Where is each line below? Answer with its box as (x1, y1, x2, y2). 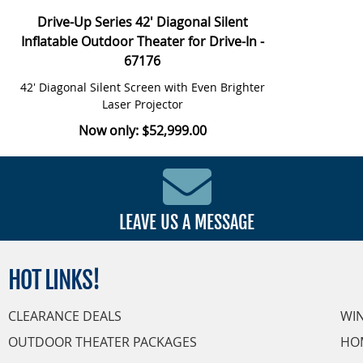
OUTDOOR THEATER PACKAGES (8, 333, 197, 352)
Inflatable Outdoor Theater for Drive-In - (20, 32, 264, 51)
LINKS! (45, 265, 100, 296)
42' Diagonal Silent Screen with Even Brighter (19, 79, 265, 96)
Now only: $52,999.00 (78, 122, 207, 140)
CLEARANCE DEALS (8, 307, 122, 326)
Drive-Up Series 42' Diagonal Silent (36, 13, 248, 32)
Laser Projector (101, 96, 183, 113)
